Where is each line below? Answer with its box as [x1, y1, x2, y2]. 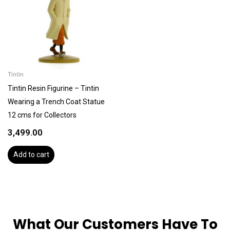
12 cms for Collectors [8, 110, 76, 119]
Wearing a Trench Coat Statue [8, 97, 105, 106]
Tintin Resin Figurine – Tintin [8, 84, 99, 92]
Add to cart [13, 150, 49, 159]
